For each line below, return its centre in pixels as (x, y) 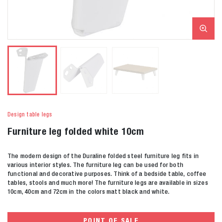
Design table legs (30, 114)
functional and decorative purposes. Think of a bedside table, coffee (107, 173)
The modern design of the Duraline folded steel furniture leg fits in (103, 156)
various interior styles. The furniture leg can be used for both (96, 165)
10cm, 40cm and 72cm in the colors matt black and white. (89, 191)
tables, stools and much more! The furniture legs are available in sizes (108, 182)
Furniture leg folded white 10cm (76, 131)
